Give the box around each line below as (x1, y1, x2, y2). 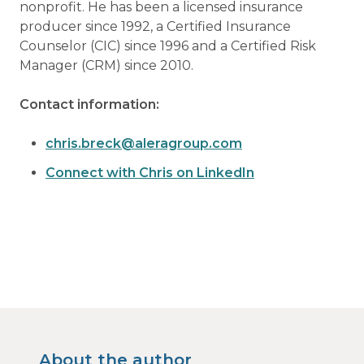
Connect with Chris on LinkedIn (45, 165, 254, 181)
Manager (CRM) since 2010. (19, 58, 193, 74)
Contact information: (19, 97, 159, 113)
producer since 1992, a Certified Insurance (19, 19, 291, 35)
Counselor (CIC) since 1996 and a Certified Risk (19, 38, 316, 54)
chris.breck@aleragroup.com (45, 136, 242, 152)
